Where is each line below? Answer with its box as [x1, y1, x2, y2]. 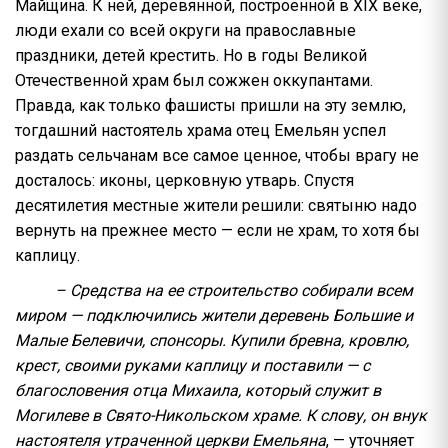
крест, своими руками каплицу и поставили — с [15, 356, 370, 375]
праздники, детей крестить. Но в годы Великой [15, 46, 367, 65]
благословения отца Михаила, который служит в [15, 381, 381, 400]
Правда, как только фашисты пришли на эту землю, [15, 96, 406, 115]
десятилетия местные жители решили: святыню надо [15, 196, 417, 215]
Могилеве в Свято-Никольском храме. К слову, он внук [15, 406, 427, 425]
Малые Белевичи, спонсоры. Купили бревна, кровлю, [15, 331, 409, 350]
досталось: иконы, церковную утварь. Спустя [15, 171, 354, 190]
